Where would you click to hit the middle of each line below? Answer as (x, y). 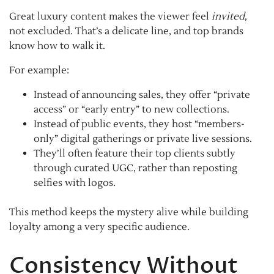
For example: (39, 71)
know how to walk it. (57, 46)
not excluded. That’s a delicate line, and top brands (126, 31)
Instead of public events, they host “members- (139, 124)
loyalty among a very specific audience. (99, 227)
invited (228, 17)
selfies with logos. (75, 183)
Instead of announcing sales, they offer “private (142, 95)
